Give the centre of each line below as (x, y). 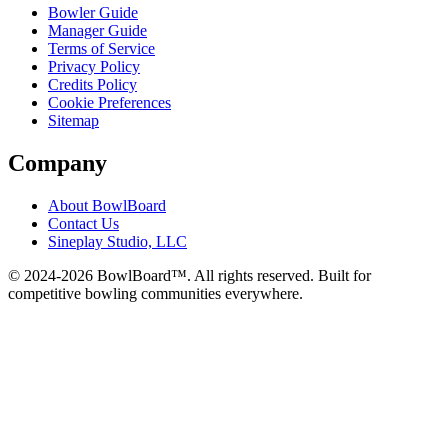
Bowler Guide (93, 12)
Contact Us (83, 223)
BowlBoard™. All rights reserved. (203, 275)
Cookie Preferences (109, 102)
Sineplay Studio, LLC (117, 241)
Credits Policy (92, 84)
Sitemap (73, 120)
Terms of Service (101, 48)
